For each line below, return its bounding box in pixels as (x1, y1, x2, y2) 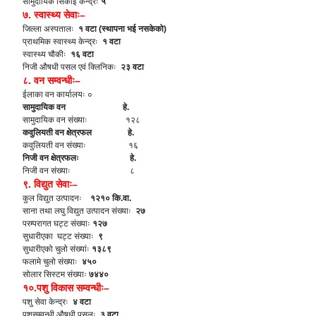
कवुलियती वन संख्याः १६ (23, 140, 138, 150)
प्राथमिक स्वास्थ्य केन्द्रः (23, 37, 102, 47)
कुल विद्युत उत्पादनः (23, 193, 90, 203)
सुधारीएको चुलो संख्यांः (23, 244, 92, 254)
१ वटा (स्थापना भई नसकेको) (78, 24, 166, 34)
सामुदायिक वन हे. (23, 102, 129, 112)
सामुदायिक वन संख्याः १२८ (23, 115, 140, 125)
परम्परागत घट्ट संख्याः (23, 219, 92, 229)
